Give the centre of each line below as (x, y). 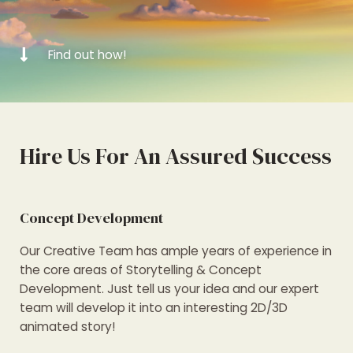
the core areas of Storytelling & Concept (141, 270)
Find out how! (88, 55)
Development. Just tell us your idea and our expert (169, 289)
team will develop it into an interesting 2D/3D (154, 308)
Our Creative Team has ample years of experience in (176, 251)
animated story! (68, 327)
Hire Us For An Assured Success (176, 156)
